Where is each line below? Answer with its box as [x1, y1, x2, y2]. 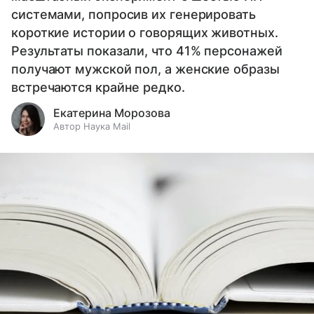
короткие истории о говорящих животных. [11, 25, 278, 41]
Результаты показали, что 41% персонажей [11, 43, 282, 59]
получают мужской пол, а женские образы [11, 62, 280, 77]
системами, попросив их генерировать [11, 7, 256, 22]
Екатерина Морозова [53, 106, 170, 121]
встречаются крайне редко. [11, 80, 185, 95]
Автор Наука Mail [53, 121, 130, 132]
